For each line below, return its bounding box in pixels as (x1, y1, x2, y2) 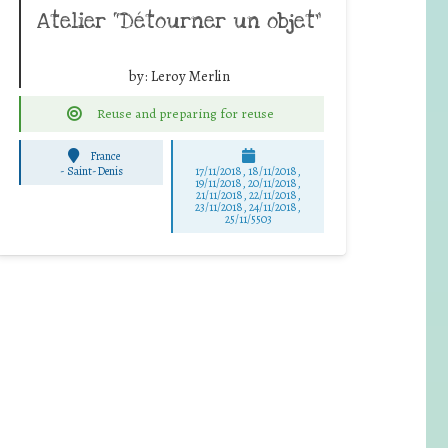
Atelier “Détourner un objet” (37, 6, 322, 35)
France (89, 148, 120, 165)
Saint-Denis (67, 163, 124, 180)
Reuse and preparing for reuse (96, 103, 274, 123)
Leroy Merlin (151, 65, 230, 86)
